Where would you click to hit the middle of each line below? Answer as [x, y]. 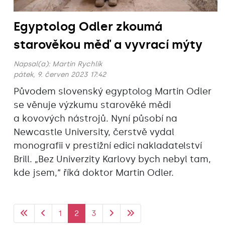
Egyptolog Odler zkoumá [88, 26]
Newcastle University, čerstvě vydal [94, 132]
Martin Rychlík [77, 64]
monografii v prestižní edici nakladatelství [108, 145]
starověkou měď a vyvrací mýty [108, 44]
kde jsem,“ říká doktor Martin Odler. [94, 173]
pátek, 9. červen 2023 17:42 [60, 74]
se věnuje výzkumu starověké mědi [92, 105]
